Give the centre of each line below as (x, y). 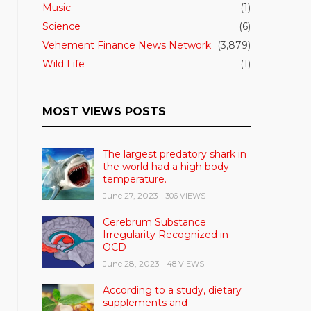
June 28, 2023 (132, 264)
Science (62, 27)
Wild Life (64, 64)
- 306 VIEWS (183, 196)
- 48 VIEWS (183, 264)
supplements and (145, 303)
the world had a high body (166, 167)
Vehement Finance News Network (127, 45)
